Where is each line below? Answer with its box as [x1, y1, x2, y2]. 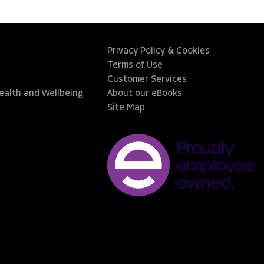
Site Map [107, 103, 146, 113]
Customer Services [107, 75, 187, 84]
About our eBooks [107, 89, 183, 98]
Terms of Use [107, 61, 163, 70]
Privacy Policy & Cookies [107, 47, 210, 56]
